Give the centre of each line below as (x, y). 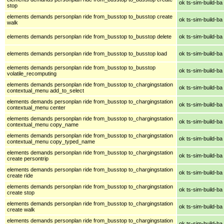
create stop (21, 192)
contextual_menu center (36, 107)
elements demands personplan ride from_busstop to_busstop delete (89, 36)
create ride (20, 175)
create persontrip (28, 158)
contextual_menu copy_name (43, 124)
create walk (21, 209)
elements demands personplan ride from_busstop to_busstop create (90, 16)
